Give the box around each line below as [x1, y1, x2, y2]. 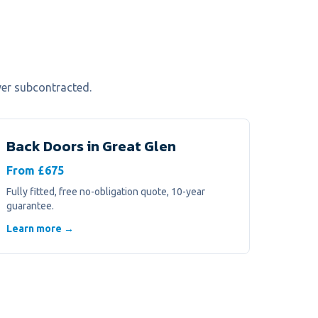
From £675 [6, 164, 64, 177]
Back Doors [6, 136, 84, 157]
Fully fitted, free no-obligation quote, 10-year [6, 186, 205, 197]
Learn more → [6, 223, 74, 234]
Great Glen [102, 136, 176, 157]
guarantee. [6, 200, 54, 212]
